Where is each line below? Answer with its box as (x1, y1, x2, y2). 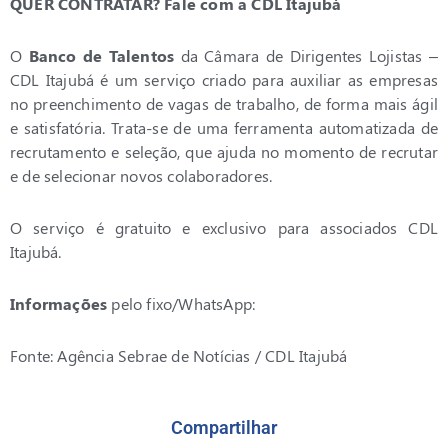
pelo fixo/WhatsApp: (111, 293, 260, 315)
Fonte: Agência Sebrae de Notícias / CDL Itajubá (10, 345, 348, 367)
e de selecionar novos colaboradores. (10, 165, 273, 187)
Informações (10, 293, 112, 315)
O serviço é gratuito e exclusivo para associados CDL (10, 217, 438, 239)
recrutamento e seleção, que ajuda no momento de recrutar (10, 141, 438, 163)
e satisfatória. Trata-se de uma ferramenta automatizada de (10, 117, 438, 139)
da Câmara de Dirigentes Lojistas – (174, 45, 439, 67)
